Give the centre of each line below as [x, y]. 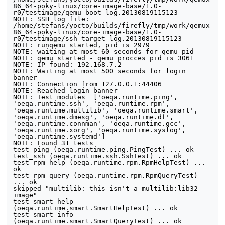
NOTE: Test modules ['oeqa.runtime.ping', [96, 97]
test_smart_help [43, 202]
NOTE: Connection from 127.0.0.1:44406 [88, 84]
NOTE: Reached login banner [66, 91]
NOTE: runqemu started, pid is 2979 [82, 45]
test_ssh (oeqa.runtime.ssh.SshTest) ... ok [98, 156]
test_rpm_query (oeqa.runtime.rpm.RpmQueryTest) [106, 176]
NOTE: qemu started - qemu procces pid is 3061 [104, 58]
